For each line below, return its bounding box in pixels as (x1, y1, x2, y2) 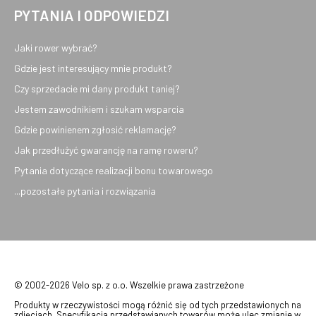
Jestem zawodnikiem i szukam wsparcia (14, 103, 184, 115)
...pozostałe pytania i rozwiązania (14, 185, 156, 197)
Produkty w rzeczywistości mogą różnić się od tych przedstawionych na (14, 299, 301, 310)
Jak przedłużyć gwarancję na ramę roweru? (14, 144, 198, 156)
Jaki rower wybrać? (14, 42, 97, 54)
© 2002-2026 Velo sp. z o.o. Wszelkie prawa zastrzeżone (14, 279, 250, 291)
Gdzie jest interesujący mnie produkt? (14, 62, 172, 74)
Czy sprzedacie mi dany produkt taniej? (14, 83, 180, 95)
